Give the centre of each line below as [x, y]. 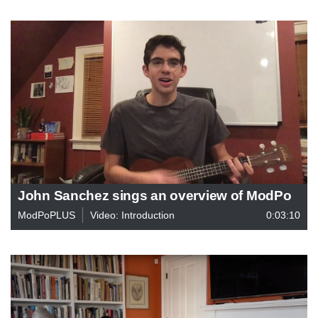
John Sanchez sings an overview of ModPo [155, 195]
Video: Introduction [132, 215]
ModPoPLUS [46, 215]
